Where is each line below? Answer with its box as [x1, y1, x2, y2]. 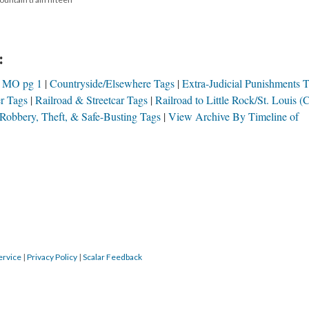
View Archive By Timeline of [168, 109, 299, 123]
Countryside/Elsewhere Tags [50, 76, 175, 90]
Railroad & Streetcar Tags [35, 92, 148, 107]
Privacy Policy [27, 252, 77, 262]
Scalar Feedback [83, 252, 142, 262]
